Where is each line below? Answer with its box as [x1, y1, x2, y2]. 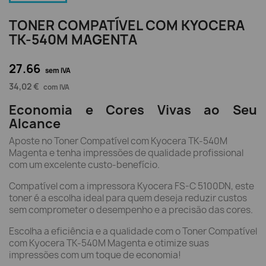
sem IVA [45, 66, 71, 75]
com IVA [43, 83, 69, 92]
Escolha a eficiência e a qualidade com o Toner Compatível [9, 225, 257, 237]
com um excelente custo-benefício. [9, 159, 160, 171]
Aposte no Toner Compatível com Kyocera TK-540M [9, 135, 227, 147]
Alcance [9, 115, 61, 132]
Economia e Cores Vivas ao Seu [9, 102, 257, 119]
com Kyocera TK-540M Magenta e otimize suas [9, 237, 209, 249]
